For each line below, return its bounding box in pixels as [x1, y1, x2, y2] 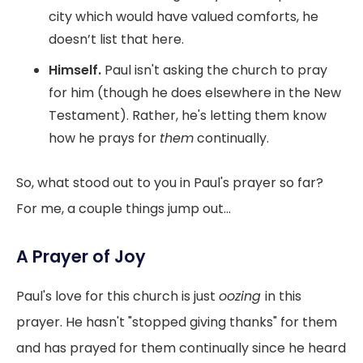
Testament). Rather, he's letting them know [49, 105, 327, 125]
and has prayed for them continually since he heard [16, 338, 346, 357]
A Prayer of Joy [16, 244, 146, 268]
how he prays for [49, 128, 160, 147]
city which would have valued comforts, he [49, 6, 318, 26]
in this [265, 286, 301, 305]
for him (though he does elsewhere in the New [49, 83, 341, 102]
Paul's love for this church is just [16, 286, 219, 305]
